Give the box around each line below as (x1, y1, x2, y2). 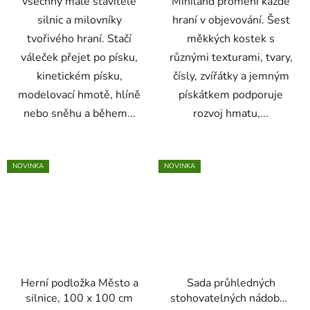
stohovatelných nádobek (170, 291, 291, 307)
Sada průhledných (186, 275, 275, 291)
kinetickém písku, (36, 68, 122, 84)
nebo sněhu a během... (23, 105, 136, 121)
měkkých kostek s (187, 30, 275, 46)
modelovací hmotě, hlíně (18, 86, 140, 102)
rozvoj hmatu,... (193, 105, 268, 121)
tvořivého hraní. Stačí (27, 30, 131, 46)
